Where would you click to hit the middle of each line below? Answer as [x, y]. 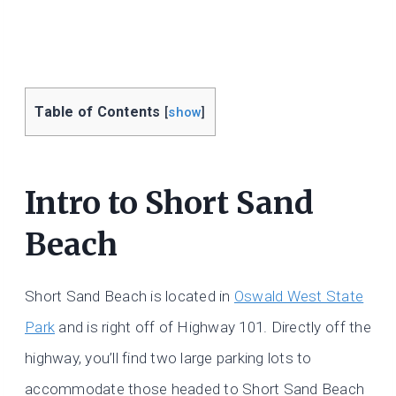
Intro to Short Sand [169, 203]
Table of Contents [98, 112]
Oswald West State [299, 297]
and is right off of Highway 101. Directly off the [213, 327]
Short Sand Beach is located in [129, 297]
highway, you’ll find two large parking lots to [168, 358]
